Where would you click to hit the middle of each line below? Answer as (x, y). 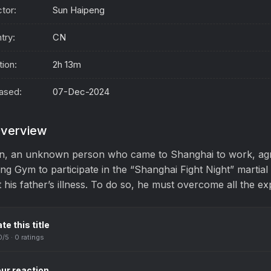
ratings (32, 237)
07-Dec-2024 (81, 92)
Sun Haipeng (79, 10)
